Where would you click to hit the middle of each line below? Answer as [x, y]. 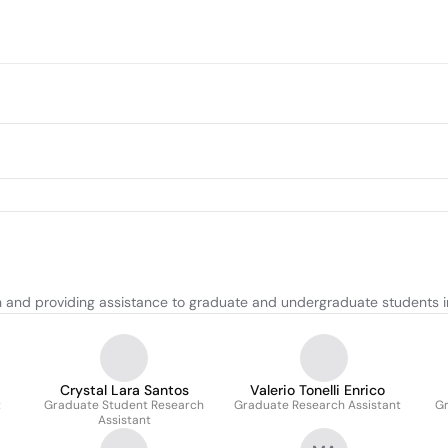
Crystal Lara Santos [124, 390]
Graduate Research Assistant [317, 405]
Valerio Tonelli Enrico [317, 390]
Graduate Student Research [124, 405]
